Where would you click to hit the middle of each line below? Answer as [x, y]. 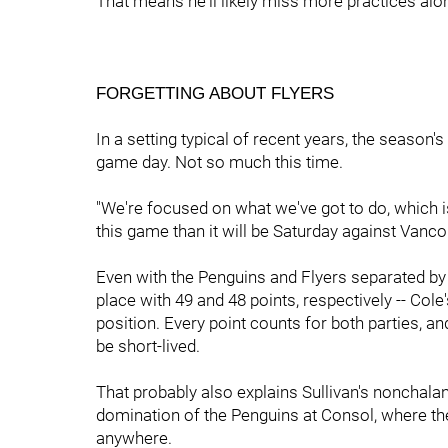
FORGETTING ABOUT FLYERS [215, 93]
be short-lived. [148, 346]
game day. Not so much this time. [219, 162]
